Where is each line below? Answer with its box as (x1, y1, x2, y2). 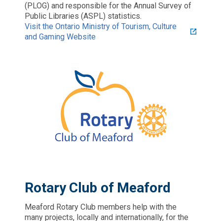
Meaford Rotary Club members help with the (25, 202, 177, 212)
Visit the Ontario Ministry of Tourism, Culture (25, 21, 177, 31)
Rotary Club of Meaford (25, 179, 171, 196)
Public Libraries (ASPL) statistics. (25, 11, 142, 21)
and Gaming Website (25, 32, 96, 41)
